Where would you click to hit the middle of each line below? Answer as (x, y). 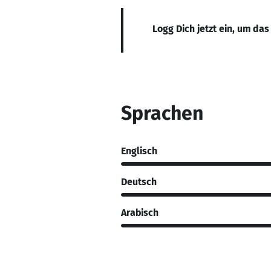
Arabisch (140, 212)
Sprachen (162, 113)
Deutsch (139, 181)
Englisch (139, 151)
